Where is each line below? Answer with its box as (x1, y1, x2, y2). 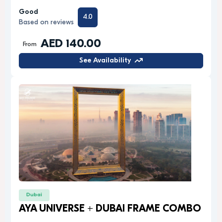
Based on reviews (19, 19, 74, 26)
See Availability (79, 56, 131, 64)
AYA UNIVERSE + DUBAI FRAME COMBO (19, 204, 201, 214)
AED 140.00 (41, 38, 101, 50)
